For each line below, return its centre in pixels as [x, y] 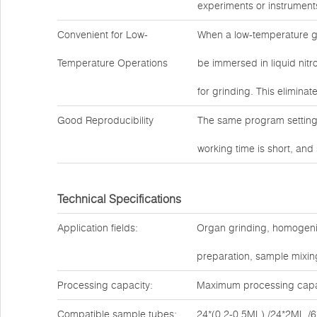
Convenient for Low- [103, 35]
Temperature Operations [113, 63]
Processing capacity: [105, 285]
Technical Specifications [119, 199]
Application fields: [98, 228]
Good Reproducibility [105, 120]
